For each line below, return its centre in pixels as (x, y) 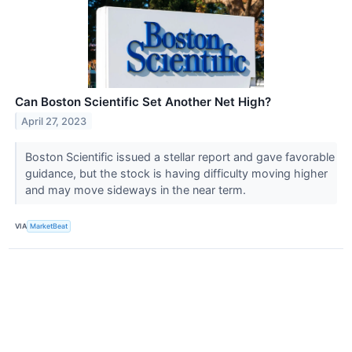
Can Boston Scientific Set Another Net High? (143, 101)
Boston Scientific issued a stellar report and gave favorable (180, 156)
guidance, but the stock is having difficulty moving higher (176, 173)
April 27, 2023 (54, 121)
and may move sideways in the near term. (137, 189)
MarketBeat (49, 226)
